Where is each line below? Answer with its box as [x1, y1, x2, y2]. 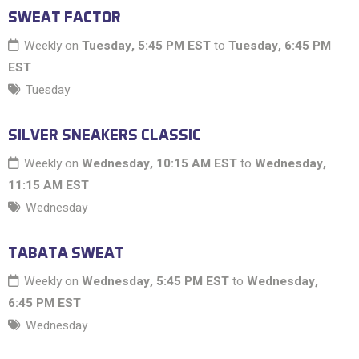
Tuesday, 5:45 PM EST [82, 37, 211, 55]
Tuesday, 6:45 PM [228, 37, 331, 55]
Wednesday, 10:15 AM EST [82, 155, 237, 173]
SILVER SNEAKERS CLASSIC [8, 125, 201, 145]
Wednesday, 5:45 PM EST [82, 272, 229, 291]
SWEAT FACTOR [8, 7, 121, 27]
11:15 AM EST [8, 176, 89, 195]
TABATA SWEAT [8, 243, 124, 263]
